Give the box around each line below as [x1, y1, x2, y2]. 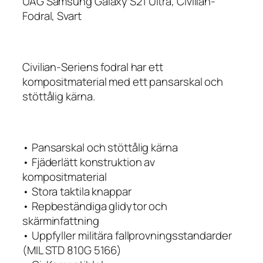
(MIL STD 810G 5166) [22, 242, 122, 258]
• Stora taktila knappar [22, 183, 131, 199]
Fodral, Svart [22, 8, 82, 23]
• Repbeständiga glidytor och [22, 198, 168, 214]
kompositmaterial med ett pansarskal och [22, 73, 224, 89]
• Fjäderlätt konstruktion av [22, 154, 156, 170]
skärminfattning [22, 213, 99, 228]
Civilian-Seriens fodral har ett [22, 59, 163, 75]
